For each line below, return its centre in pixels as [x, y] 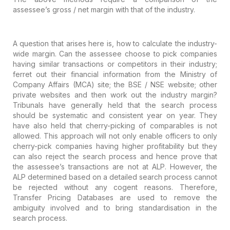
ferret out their [40, 74]
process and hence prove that [161, 156]
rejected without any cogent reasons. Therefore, [120, 187]
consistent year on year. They [161, 115]
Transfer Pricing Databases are [72, 197]
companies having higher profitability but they [135, 146]
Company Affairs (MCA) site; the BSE [77, 84]
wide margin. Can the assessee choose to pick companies [115, 53]
